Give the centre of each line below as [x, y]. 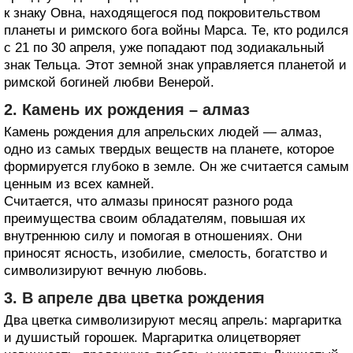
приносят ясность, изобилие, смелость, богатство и [166, 253]
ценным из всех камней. [79, 184]
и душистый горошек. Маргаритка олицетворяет [152, 337]
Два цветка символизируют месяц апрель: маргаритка [173, 320]
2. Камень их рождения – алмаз [127, 109]
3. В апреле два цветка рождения [134, 297]
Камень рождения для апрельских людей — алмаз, [163, 132]
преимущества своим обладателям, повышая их [155, 218]
